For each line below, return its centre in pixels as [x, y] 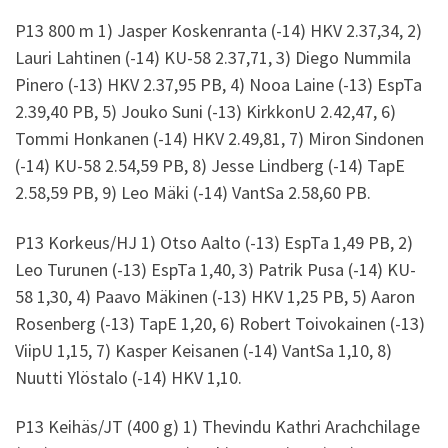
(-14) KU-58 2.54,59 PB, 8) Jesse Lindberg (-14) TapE [210, 166]
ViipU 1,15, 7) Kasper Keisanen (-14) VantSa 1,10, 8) [203, 350]
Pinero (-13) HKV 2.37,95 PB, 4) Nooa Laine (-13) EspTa [218, 85]
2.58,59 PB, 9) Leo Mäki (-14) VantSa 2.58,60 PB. [193, 193]
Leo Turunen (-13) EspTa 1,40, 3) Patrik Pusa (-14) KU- [215, 269]
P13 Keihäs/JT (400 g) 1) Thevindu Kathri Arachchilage [217, 427]
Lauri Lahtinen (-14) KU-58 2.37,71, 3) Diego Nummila [213, 58]
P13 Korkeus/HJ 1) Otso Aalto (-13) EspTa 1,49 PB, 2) [214, 242]
